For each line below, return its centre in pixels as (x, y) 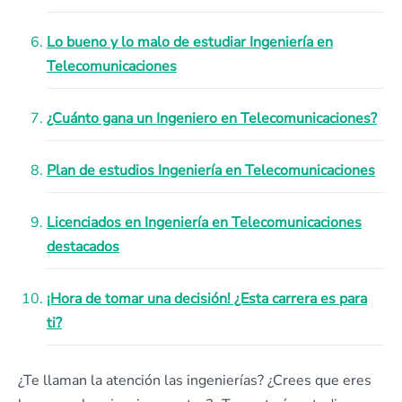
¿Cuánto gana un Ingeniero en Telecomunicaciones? (212, 118)
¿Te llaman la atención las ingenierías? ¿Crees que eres (195, 380)
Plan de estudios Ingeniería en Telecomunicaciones (211, 170)
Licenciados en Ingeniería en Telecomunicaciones (204, 223)
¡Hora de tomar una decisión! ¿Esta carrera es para (207, 299)
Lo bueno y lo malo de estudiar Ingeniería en (190, 42)
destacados (83, 247)
